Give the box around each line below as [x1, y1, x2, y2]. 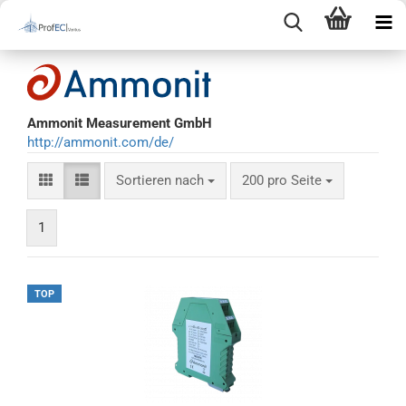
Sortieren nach [116, 172, 208, 188]
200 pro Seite [242, 172, 322, 188]
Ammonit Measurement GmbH [27, 115, 212, 131]
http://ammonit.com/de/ [27, 134, 174, 150]
